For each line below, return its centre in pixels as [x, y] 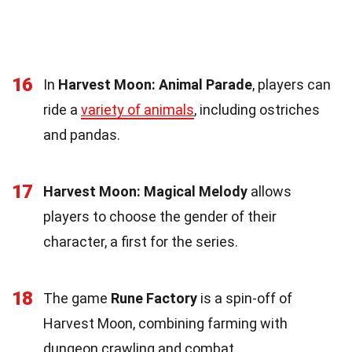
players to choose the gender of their [160, 217]
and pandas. [82, 135]
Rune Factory [154, 299]
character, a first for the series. [141, 242]
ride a [62, 110]
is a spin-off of [245, 299]
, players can [291, 85]
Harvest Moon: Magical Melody [145, 192]
